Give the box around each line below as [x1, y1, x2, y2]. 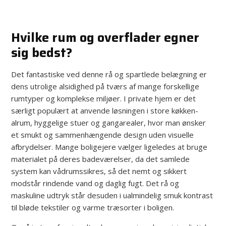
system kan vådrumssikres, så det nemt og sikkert [11, 165, 187, 176]
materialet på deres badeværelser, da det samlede [11, 153, 190, 164]
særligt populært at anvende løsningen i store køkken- [11, 105, 199, 116]
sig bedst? [11, 42, 73, 63]
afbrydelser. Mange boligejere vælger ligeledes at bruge [11, 141, 208, 152]
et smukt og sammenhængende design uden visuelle [11, 129, 194, 140]
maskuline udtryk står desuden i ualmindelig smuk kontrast [11, 190, 213, 200]
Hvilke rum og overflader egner [11, 27, 200, 47]
